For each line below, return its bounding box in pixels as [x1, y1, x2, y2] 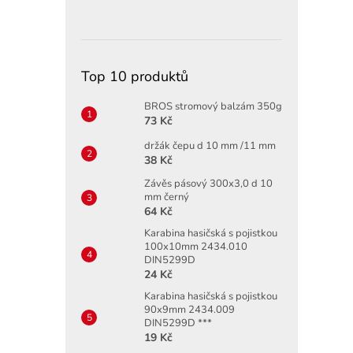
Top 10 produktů [81, 66, 188, 86]
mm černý [144, 189, 189, 204]
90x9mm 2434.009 [144, 302, 235, 317]
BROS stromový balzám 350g [144, 98, 282, 113]
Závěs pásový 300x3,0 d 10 [144, 176, 273, 191]
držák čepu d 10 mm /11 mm [144, 138, 276, 153]
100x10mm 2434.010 [144, 239, 247, 254]
